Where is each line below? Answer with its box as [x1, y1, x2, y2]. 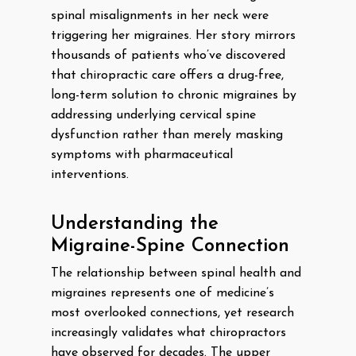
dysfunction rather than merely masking [51, 129, 283, 141]
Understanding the [51, 215, 219, 234]
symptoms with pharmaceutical [51, 149, 233, 161]
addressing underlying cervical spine [51, 109, 256, 122]
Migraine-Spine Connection [51, 237, 289, 256]
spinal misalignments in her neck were [51, 10, 269, 22]
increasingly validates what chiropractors [51, 327, 286, 339]
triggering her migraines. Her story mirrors [51, 29, 296, 42]
